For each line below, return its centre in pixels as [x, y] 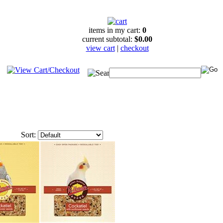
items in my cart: [115, 30]
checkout [134, 48]
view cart [100, 48]
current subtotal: [108, 39]
